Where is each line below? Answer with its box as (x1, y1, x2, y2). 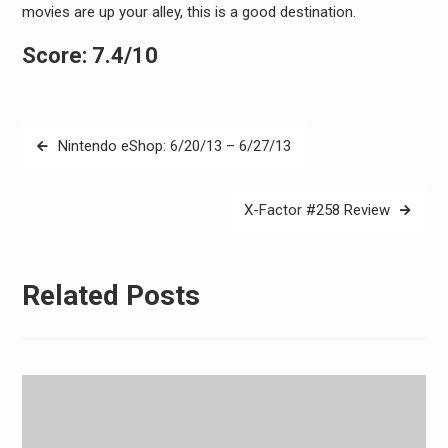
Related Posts (21, 278, 200, 312)
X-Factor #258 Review (244, 201, 391, 219)
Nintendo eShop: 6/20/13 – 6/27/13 (57, 137, 291, 155)
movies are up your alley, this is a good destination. (21, 2, 356, 21)
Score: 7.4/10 (21, 42, 158, 68)
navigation (20, 156, 117, 180)
